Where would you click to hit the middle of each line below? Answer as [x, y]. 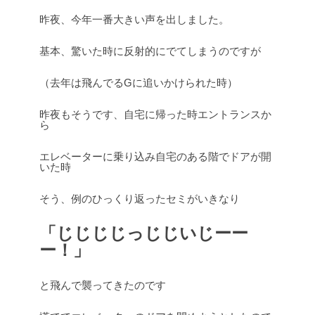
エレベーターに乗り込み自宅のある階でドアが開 [155, 156]
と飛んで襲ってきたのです [103, 285]
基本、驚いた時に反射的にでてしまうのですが [150, 51]
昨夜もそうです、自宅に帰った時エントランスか [155, 114]
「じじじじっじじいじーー [144, 233]
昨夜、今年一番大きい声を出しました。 [134, 19]
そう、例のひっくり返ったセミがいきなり [140, 199]
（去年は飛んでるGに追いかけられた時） [139, 83]
